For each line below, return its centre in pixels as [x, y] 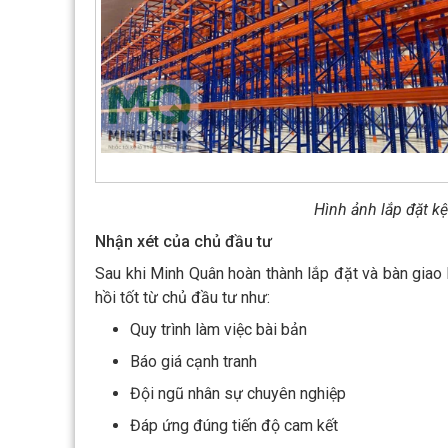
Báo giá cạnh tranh [193, 362]
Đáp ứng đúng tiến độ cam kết [234, 426]
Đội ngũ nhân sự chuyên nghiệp [238, 394]
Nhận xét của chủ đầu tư [183, 242]
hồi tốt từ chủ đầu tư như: [182, 298]
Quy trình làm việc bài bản [218, 330]
